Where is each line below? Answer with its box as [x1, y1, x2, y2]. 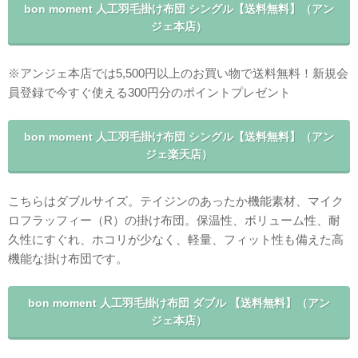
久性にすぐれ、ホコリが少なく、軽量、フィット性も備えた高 [8, 232, 344, 246]
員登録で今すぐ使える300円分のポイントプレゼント [8, 85, 291, 99]
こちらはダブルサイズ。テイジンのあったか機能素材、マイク [8, 193, 344, 208]
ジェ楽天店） [145, 148, 213, 161]
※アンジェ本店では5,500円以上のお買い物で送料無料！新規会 [8, 66, 348, 80]
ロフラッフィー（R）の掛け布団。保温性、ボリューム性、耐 [8, 213, 340, 227]
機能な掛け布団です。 [8, 251, 128, 265]
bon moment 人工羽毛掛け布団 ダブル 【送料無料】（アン [28, 296, 330, 309]
